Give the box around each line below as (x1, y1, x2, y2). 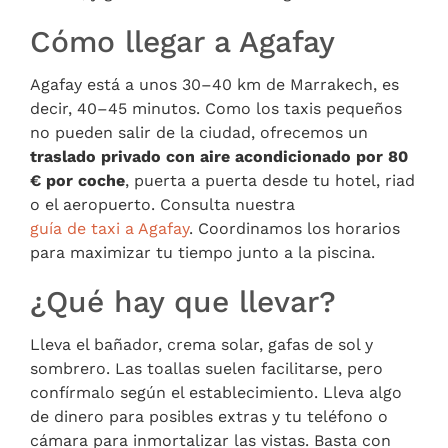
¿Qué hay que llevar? (30, 283, 336, 319)
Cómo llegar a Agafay (30, 23, 335, 59)
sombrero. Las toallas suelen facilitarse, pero (30, 358, 383, 378)
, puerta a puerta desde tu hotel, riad (125, 170, 415, 190)
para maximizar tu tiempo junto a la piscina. (30, 242, 375, 262)
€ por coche (30, 170, 125, 190)
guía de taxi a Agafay (30, 218, 189, 238)
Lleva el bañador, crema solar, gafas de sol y (30, 334, 373, 354)
